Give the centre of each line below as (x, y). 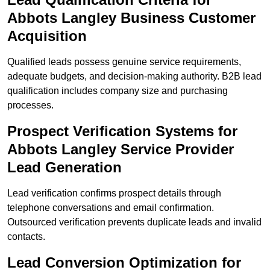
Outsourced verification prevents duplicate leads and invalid (134, 222)
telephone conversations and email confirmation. (111, 208)
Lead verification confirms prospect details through (114, 193)
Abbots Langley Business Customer (131, 18)
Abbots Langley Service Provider (121, 149)
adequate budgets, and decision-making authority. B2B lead (134, 77)
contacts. (26, 237)
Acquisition (47, 36)
